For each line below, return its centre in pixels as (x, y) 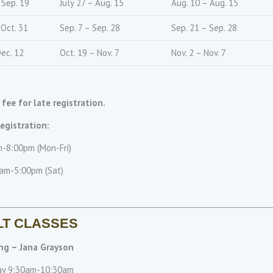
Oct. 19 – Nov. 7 (90, 53)
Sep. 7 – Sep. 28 (90, 28)
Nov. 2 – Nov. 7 (199, 53)
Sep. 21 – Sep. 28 (204, 28)
